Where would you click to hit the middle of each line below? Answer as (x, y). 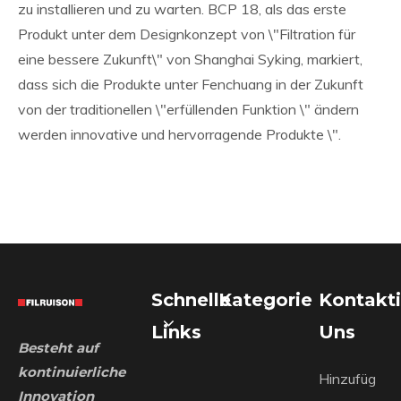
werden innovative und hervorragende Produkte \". (179, 134)
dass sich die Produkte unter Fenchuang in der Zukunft (191, 84)
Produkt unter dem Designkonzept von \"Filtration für (187, 34)
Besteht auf (58, 348)
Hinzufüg (347, 379)
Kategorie (265, 300)
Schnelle (192, 300)
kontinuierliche (72, 372)
